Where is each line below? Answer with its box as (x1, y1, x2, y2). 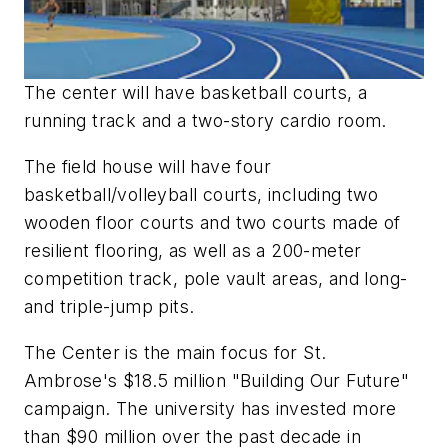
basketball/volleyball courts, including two (24, 183, 379, 205)
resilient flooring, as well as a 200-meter (24, 239, 362, 261)
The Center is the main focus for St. (24, 341, 327, 363)
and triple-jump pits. (24, 295, 195, 317)
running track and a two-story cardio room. (24, 110, 387, 132)
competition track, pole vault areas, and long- (24, 267, 408, 289)
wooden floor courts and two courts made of (24, 211, 401, 233)
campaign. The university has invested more (24, 397, 397, 419)
